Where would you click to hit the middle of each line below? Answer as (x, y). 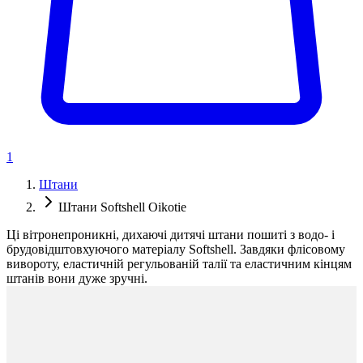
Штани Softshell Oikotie (122, 207)
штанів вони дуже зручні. (77, 279)
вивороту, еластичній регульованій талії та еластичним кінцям (179, 264)
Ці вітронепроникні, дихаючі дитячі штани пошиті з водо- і (171, 235)
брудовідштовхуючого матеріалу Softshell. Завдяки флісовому (176, 250)
